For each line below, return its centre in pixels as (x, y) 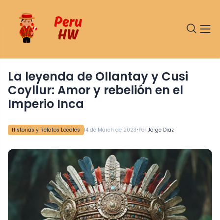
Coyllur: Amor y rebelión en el (96, 90)
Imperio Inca (46, 104)
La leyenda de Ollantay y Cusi (11, 76)
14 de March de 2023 (110, 130)
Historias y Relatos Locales (46, 130)
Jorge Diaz (161, 130)
